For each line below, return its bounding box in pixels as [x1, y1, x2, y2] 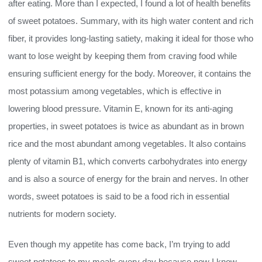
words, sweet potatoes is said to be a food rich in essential [8, 191, 229, 201]
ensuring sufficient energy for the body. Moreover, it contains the [8, 68, 251, 78]
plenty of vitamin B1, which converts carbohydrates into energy [8, 156, 247, 166]
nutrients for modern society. [8, 209, 116, 219]
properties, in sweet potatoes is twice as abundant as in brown [8, 121, 244, 131]
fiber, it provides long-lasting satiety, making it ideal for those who [8, 33, 253, 43]
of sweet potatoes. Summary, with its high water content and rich [8, 16, 253, 26]
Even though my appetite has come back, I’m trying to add [8, 239, 230, 249]
